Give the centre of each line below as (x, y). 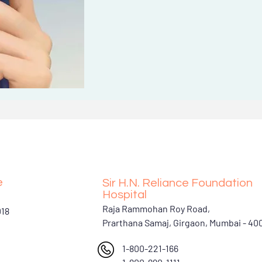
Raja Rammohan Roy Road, (156, 208)
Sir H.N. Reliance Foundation (177, 183)
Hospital (124, 195)
